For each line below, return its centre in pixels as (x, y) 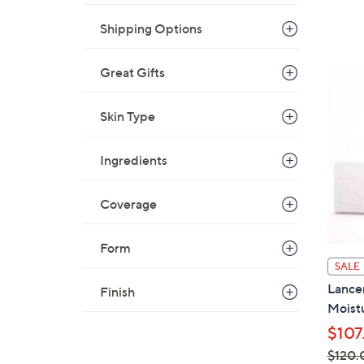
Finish (117, 292)
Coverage (128, 204)
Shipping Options (151, 28)
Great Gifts (132, 72)
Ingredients (134, 160)
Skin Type (128, 116)
